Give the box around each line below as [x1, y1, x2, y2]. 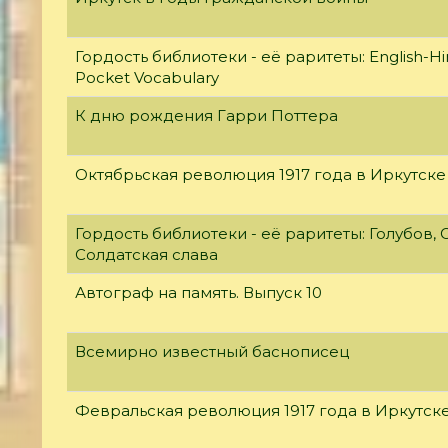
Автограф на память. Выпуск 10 [75, 282, 322, 302]
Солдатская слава [75, 244, 218, 264]
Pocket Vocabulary [75, 67, 219, 87]
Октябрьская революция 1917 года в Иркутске [75, 164, 446, 184]
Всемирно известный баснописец [75, 341, 349, 361]
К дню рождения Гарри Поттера [75, 105, 338, 125]
